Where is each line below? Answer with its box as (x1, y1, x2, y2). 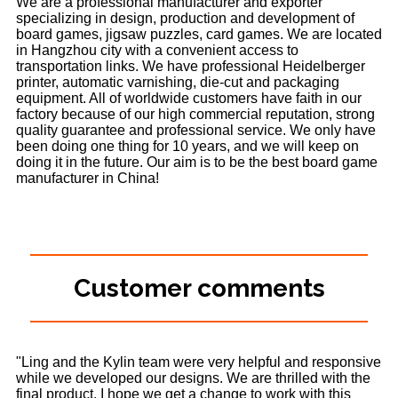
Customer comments (73, 274, 325, 304)
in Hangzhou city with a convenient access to (16, 43, 298, 59)
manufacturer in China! (16, 171, 159, 187)
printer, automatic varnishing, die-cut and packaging (16, 75, 339, 91)
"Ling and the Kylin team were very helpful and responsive (16, 354, 381, 370)
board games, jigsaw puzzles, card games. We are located (16, 27, 382, 43)
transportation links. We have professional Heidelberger (16, 59, 365, 75)
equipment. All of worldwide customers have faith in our (16, 91, 362, 107)
